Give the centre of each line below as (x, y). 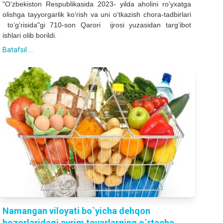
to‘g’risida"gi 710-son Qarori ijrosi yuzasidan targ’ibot (97, 25)
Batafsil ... (18, 50)
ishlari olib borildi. (30, 36)
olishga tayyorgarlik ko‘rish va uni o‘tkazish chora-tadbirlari (97, 15)
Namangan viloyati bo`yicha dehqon (77, 211)
